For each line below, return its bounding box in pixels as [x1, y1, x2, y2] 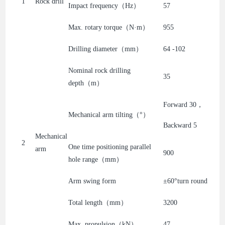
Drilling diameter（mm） [68, 45, 143, 53]
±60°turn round [163, 177, 208, 185]
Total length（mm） [68, 198, 128, 206]
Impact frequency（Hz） [68, 2, 141, 10]
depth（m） [68, 79, 104, 87]
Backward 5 [163, 121, 197, 129]
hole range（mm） [68, 155, 124, 163]
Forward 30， [163, 100, 204, 108]
